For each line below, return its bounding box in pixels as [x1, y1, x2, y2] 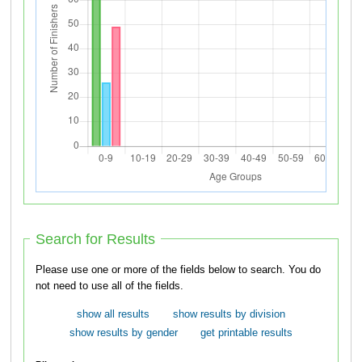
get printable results [200, 327, 293, 339]
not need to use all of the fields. [36, 280, 184, 293]
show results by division [172, 308, 285, 320]
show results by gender [69, 327, 178, 339]
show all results [77, 308, 150, 320]
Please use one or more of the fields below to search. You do [36, 264, 289, 276]
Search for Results [36, 230, 156, 247]
